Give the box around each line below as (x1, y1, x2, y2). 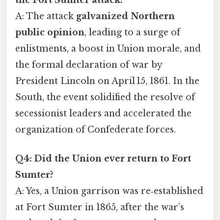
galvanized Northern (76, 10, 175, 22)
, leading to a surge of (84, 27, 180, 38)
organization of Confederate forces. (15, 124, 176, 135)
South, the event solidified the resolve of (15, 91, 195, 103)
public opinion (15, 27, 84, 38)
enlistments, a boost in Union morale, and (15, 43, 201, 54)
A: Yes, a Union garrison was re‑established (15, 185, 203, 196)
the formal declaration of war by (15, 59, 162, 70)
